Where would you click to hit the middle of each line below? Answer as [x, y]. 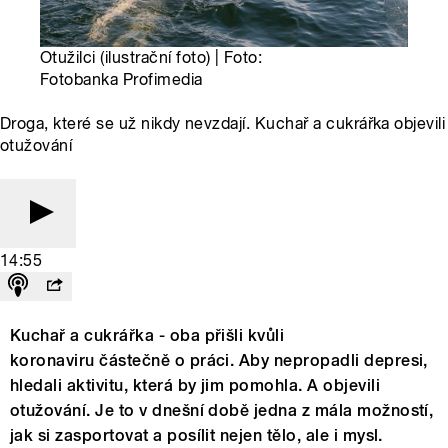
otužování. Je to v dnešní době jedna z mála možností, [222, 411]
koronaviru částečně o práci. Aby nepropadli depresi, [219, 361]
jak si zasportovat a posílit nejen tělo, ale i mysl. [196, 436]
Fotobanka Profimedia [121, 80]
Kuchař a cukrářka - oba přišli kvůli [147, 336]
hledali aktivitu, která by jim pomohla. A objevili [195, 386]
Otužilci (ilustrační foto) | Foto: [151, 58]
